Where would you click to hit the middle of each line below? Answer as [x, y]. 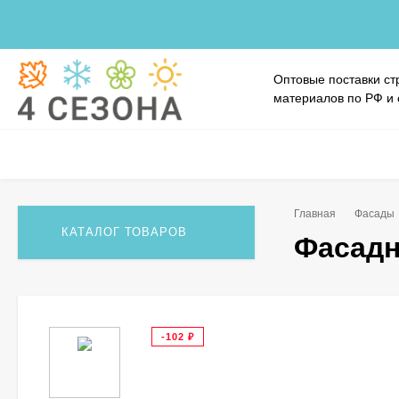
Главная [315, 214]
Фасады [375, 214]
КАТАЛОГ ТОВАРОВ [124, 232]
